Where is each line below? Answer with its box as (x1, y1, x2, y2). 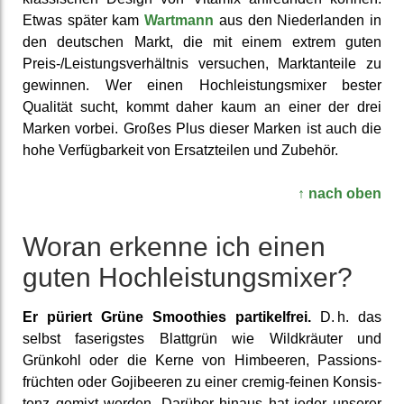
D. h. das (311, 308, 381, 325)
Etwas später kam (23, 12, 145, 28)
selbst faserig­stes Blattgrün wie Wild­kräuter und (23, 330, 381, 346)
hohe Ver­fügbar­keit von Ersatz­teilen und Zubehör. (23, 142, 338, 158)
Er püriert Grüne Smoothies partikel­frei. (23, 308, 311, 325)
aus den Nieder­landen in (214, 12, 382, 28)
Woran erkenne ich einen (23, 231, 326, 262)
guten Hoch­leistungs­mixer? (23, 262, 353, 292)
